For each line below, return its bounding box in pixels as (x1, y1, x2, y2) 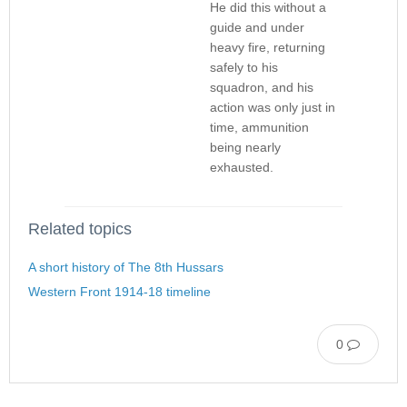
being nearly (210, 140, 281, 155)
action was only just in (210, 100, 335, 115)
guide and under (210, 20, 304, 35)
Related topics (28, 220, 132, 239)
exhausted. (210, 160, 273, 175)
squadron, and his (210, 80, 313, 95)
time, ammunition (210, 120, 309, 135)
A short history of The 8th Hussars (28, 260, 223, 275)
